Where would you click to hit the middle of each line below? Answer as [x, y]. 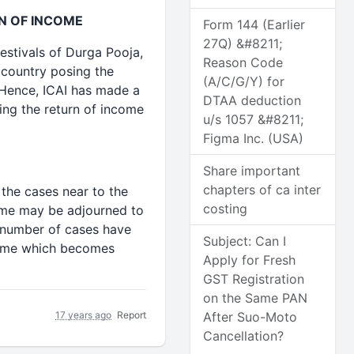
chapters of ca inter [262, 190]
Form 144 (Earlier [254, 24]
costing [226, 209]
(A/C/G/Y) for [244, 81]
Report [132, 314]
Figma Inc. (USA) [254, 138]
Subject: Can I [245, 241]
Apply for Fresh [250, 260]
